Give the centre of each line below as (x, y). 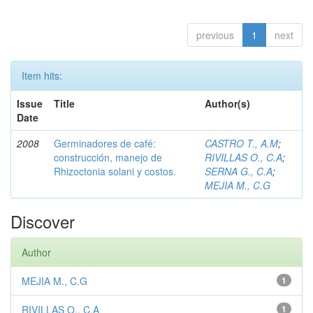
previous (215, 35)
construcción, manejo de (108, 157)
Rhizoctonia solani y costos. (115, 171)
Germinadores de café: (105, 143)
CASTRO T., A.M (241, 143)
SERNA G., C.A (239, 171)
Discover (43, 221)
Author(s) (227, 103)
